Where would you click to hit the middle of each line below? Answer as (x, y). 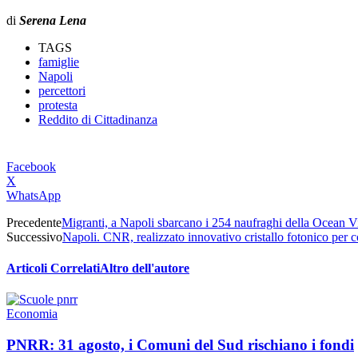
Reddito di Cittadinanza (98, 119)
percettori (62, 90)
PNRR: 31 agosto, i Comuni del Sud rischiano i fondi (180, 345)
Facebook (31, 166)
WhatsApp (34, 195)
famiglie (59, 62)
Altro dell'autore (145, 268)
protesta (58, 105)
